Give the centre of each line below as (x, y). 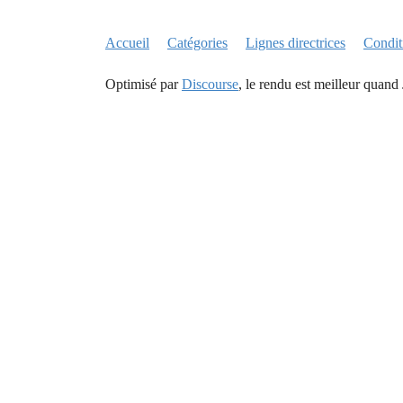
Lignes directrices (296, 43)
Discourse (210, 85)
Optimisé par (143, 85)
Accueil (127, 43)
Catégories (197, 43)
